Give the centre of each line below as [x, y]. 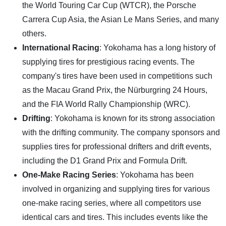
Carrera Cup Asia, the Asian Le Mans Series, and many [121, 19]
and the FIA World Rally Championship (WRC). [106, 104]
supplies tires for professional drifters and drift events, [117, 146]
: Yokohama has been [155, 175]
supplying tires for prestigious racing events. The [108, 62]
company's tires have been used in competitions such [117, 76]
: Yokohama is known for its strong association [133, 118]
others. [34, 33]
